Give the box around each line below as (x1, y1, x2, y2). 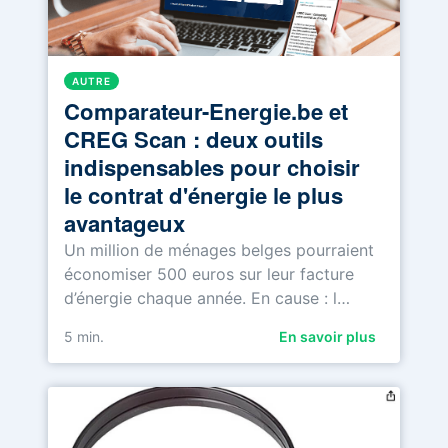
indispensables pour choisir (64, 150, 360, 183)
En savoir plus (278, 327, 376, 345)
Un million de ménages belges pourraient (64, 239, 374, 260)
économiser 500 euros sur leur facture (64, 263, 354, 284)
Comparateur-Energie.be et (64, 94, 348, 127)
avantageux (64, 206, 185, 239)
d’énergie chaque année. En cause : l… (64, 287, 350, 308)
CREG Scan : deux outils (64, 122, 323, 155)
